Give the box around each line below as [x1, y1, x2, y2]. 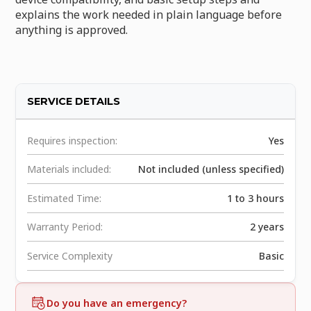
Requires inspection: [27, 133, 118, 147]
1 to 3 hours [226, 191, 284, 205]
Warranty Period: [27, 220, 103, 234]
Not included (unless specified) [137, 162, 284, 176]
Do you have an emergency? [46, 296, 187, 310]
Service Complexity [27, 249, 113, 262]
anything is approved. [15, 22, 128, 37]
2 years [249, 220, 284, 234]
